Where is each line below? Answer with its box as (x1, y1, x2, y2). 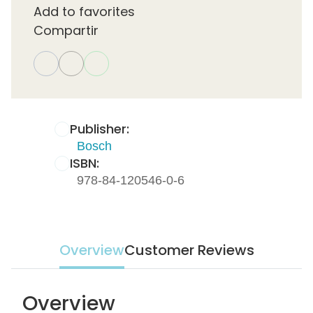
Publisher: (69, 120, 129, 138)
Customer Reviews (124, 240, 254, 261)
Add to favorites (34, 3, 135, 21)
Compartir (34, 22, 99, 40)
